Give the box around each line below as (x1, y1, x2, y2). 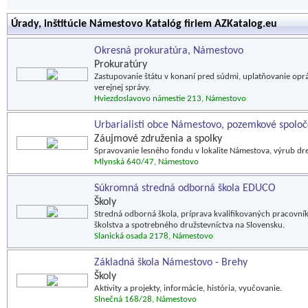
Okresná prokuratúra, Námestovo (94, 45, 243, 56)
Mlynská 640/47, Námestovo (94, 157, 199, 166)
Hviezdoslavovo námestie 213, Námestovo (94, 94, 246, 103)
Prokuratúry (94, 59, 147, 70)
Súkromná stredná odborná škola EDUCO (94, 183, 276, 194)
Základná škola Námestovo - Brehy (94, 257, 247, 268)
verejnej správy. (94, 83, 151, 92)
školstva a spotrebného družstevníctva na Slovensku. (94, 221, 285, 230)
